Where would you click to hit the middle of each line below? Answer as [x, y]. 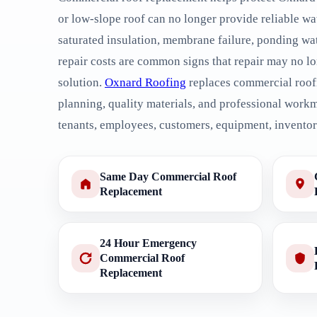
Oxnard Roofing [145, 82]
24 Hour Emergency [148, 243]
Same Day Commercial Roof [168, 177]
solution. [81, 82]
